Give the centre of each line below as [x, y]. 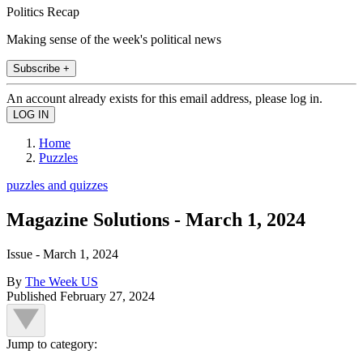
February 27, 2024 [107, 296]
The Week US [62, 281]
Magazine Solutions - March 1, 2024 [156, 219]
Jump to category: [52, 344]
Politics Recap [43, 11]
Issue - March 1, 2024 [62, 254]
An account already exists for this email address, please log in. [164, 98]
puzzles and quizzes [57, 185]
